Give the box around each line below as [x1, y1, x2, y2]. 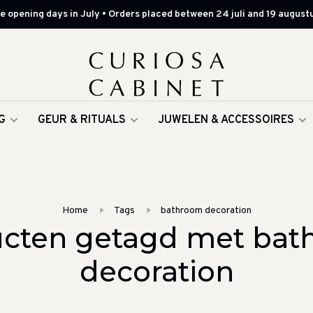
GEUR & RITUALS [38, 113, 126, 127]
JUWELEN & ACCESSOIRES [158, 113, 294, 127]
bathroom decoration [160, 205, 252, 217]
